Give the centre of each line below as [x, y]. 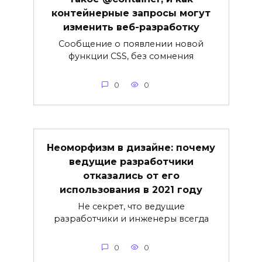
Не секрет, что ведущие [131, 206]
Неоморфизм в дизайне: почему [131, 147]
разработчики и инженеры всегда [131, 218]
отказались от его [131, 175]
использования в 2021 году [131, 189]
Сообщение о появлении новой [131, 44]
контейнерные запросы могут [131, 13]
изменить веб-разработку [131, 27]
